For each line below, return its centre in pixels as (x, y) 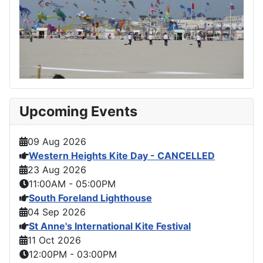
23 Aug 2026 (57, 169)
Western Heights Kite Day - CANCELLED (122, 155)
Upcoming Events (78, 111)
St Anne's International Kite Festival (110, 226)
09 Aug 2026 (57, 141)
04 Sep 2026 (57, 212)
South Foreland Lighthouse (90, 198)
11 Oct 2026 (54, 240)
